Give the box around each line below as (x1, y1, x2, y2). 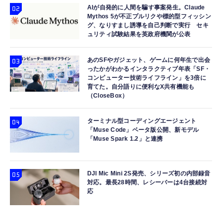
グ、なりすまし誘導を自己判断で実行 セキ (87, 22, 209, 29)
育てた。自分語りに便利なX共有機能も (87, 83, 195, 90)
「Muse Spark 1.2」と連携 (87, 135, 163, 142)
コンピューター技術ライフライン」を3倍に (87, 74, 206, 81)
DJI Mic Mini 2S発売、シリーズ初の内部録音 (87, 170, 211, 177)
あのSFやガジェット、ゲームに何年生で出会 (87, 56, 211, 63)
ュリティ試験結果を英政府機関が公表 (87, 31, 191, 38)
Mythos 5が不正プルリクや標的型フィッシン (87, 13, 211, 20)
